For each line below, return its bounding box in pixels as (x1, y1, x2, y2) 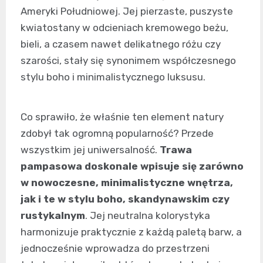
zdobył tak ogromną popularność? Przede (21, 127, 214, 140)
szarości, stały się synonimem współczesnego (21, 55, 236, 67)
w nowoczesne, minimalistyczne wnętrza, (21, 177, 233, 189)
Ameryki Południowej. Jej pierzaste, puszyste (21, 5, 233, 18)
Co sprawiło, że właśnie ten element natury (21, 111, 224, 123)
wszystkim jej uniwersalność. (21, 144, 160, 156)
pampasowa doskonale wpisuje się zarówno (21, 160, 244, 173)
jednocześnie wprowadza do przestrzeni (21, 242, 210, 255)
